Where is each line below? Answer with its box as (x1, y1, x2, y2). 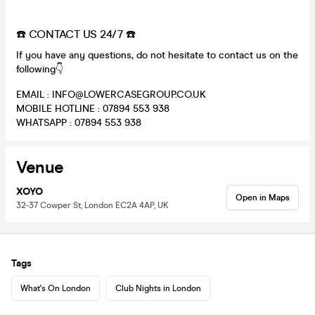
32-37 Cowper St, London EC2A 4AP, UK (16, 200, 169, 210)
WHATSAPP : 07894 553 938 (16, 116, 141, 129)
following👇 (16, 63, 63, 75)
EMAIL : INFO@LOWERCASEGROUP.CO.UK (16, 88, 206, 101)
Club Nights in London (115, 283, 201, 293)
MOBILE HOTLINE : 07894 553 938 (16, 102, 169, 115)
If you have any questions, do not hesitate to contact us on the (16, 49, 298, 61)
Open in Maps (236, 192, 290, 202)
